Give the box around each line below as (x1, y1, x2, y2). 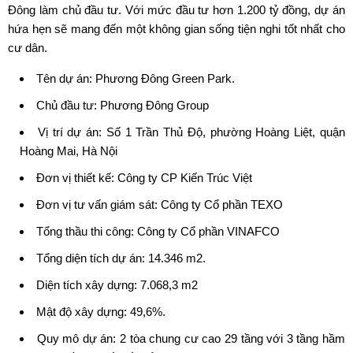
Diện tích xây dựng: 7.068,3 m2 (36, 277, 198, 292)
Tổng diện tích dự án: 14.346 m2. (36, 251, 206, 265)
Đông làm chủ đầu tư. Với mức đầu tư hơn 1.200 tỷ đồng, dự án (8, 2, 345, 17)
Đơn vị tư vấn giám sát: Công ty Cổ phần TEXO (36, 197, 283, 211)
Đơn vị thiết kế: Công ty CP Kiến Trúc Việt (36, 170, 252, 184)
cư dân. (8, 40, 47, 54)
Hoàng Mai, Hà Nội (20, 143, 117, 158)
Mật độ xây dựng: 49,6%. (36, 304, 165, 318)
